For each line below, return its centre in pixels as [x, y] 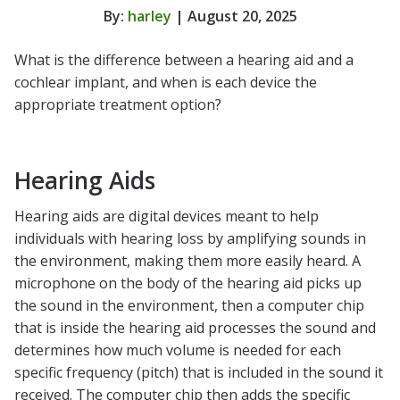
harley [149, 16]
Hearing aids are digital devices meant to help [167, 216]
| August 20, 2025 [234, 16]
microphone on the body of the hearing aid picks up [188, 283]
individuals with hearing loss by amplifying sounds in [190, 238]
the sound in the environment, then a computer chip [189, 305]
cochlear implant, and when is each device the [166, 82]
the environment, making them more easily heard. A [187, 260]
